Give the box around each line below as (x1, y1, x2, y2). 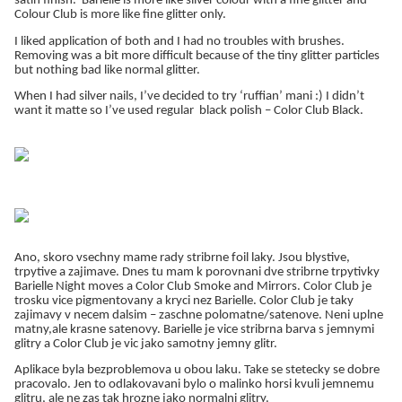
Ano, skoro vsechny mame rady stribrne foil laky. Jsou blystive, (14, 250, 350, 265)
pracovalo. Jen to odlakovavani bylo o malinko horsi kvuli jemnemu (14, 378, 374, 392)
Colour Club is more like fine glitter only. (14, 8, 226, 22)
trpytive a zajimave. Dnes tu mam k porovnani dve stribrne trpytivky (14, 265, 380, 279)
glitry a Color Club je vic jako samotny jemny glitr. (14, 336, 277, 351)
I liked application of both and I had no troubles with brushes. (14, 34, 345, 48)
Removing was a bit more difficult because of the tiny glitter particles (14, 48, 380, 63)
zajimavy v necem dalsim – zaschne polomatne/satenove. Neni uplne (14, 308, 383, 322)
